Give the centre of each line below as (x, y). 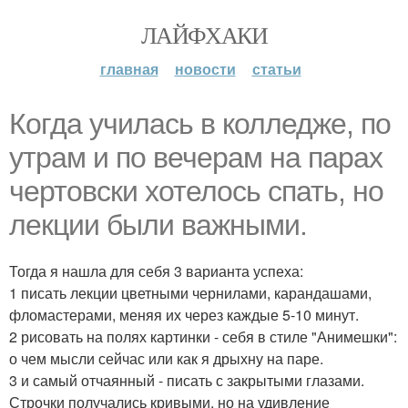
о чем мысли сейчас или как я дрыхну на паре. (166, 358)
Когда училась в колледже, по (200, 124)
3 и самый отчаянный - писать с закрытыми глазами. (187, 380)
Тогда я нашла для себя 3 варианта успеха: (156, 271)
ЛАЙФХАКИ (204, 35)
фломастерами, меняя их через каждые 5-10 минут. (184, 315)
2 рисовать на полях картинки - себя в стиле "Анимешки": (203, 337)
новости (205, 69)
